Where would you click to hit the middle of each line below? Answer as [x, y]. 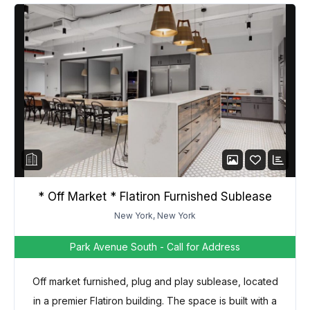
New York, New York [155, 216]
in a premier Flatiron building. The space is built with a [155, 301]
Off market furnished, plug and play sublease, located [155, 282]
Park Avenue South [115, 247]
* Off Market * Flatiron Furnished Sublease [155, 197]
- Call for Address [200, 247]
